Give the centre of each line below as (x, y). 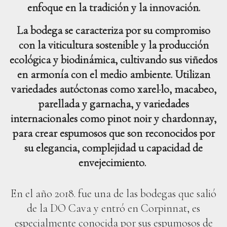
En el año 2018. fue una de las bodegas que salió (113, 194)
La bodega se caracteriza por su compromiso (113, 31)
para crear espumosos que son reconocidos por (113, 134)
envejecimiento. (113, 163)
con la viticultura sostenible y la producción (113, 45)
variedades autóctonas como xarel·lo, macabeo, (113, 89)
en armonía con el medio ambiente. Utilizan (113, 75)
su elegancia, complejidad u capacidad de (113, 148)
